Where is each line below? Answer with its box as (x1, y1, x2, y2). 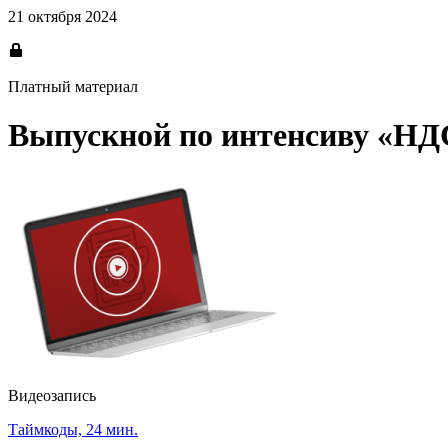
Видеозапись (8, 386, 96, 404)
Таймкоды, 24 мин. (8, 420, 138, 438)
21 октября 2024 (8, 8, 117, 25)
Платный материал (8, 78, 138, 95)
